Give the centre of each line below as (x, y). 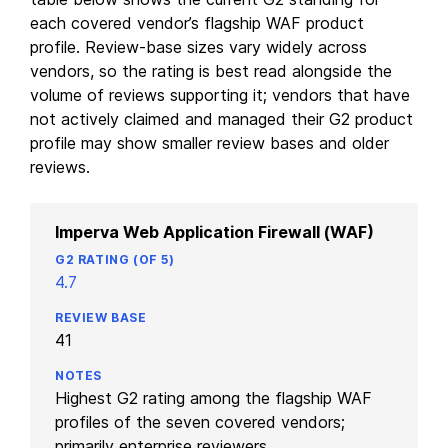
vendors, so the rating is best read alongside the (211, 70)
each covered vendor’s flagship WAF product (197, 22)
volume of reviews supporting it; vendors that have (220, 94)
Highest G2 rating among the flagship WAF (213, 397)
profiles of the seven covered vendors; (200, 421)
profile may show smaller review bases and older (209, 142)
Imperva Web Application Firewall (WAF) (214, 231)
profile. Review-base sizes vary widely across (198, 46)
